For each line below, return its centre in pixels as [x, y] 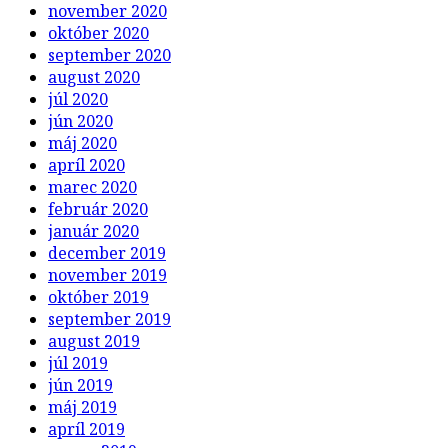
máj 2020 [82, 142]
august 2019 [94, 340]
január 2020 [93, 230]
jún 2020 [80, 120]
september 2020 [109, 54]
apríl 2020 [86, 164]
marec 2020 [92, 186]
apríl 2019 [86, 428]
